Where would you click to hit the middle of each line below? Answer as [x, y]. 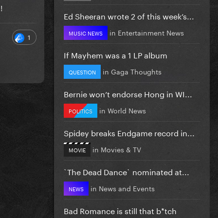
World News [127, 110]
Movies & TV [121, 149]
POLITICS [81, 110]
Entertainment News [151, 32]
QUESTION [82, 71]
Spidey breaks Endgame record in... [129, 132]
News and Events [127, 188]
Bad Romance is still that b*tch [120, 210]
